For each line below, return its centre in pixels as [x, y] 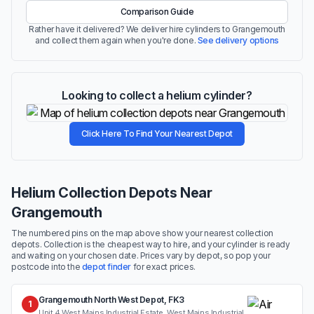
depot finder [107, 267]
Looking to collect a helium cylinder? [157, 95]
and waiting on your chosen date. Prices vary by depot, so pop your [141, 255]
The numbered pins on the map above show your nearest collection [142, 233]
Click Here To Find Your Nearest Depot [157, 134]
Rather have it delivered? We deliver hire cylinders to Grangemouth [157, 29]
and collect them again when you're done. [116, 40]
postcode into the [47, 267]
